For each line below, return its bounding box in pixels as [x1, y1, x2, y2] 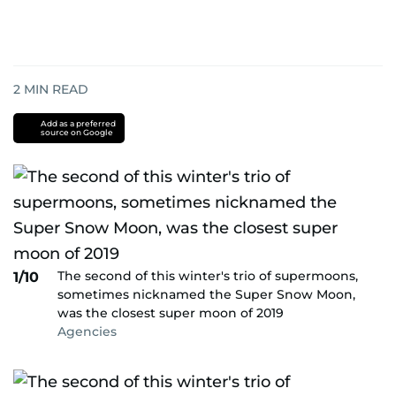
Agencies [57, 324, 117, 339]
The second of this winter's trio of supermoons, [57, 268, 358, 284]
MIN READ [20, 81, 88, 97]
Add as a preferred [40, 118, 116, 128]
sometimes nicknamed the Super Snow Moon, [57, 286, 355, 302]
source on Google [40, 127, 113, 137]
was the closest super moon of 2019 [57, 305, 284, 321]
